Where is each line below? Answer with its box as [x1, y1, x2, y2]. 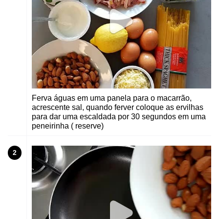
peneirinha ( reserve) [32, 122, 104, 131]
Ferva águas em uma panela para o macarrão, [32, 94, 192, 103]
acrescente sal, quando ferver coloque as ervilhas [32, 103, 203, 112]
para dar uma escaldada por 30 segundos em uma [32, 112, 206, 121]
